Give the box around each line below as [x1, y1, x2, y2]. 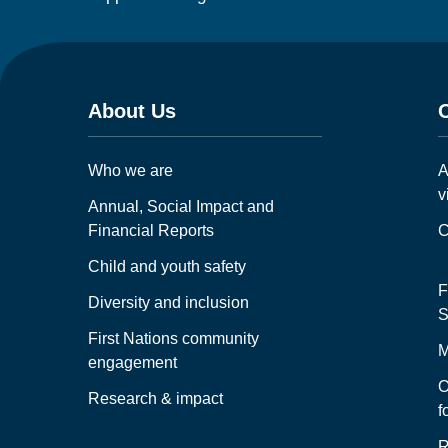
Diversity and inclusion [88, 293, 249, 311]
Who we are [88, 161, 173, 179]
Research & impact [88, 389, 223, 407]
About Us [88, 99, 176, 122]
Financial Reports [88, 221, 214, 239]
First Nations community [88, 329, 259, 347]
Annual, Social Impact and [88, 197, 274, 215]
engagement [88, 353, 177, 371]
